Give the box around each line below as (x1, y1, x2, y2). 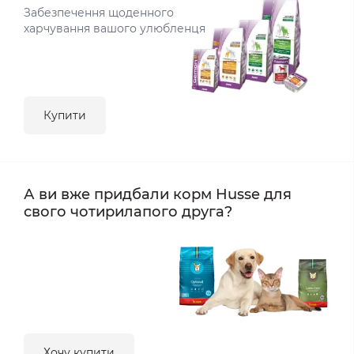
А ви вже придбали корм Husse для (24, 186, 292, 203)
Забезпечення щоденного (24, 6, 174, 20)
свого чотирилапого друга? (24, 203, 232, 220)
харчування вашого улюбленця (24, 21, 205, 36)
